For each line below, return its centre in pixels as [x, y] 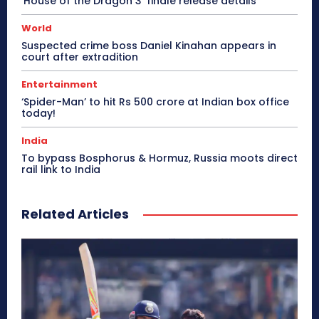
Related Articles [75, 214]
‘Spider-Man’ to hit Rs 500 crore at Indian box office [155, 101]
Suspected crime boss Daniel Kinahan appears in [149, 45]
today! [38, 113]
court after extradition [80, 57]
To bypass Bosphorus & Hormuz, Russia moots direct [159, 158]
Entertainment [59, 84]
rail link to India [61, 169]
